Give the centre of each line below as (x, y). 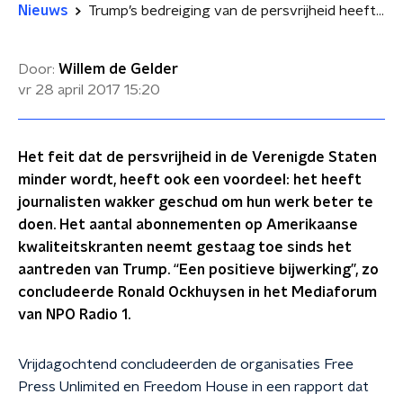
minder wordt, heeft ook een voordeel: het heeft (190, 180)
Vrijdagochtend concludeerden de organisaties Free (186, 364)
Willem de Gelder (118, 69)
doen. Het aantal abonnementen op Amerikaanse (188, 225)
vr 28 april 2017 (69, 90)
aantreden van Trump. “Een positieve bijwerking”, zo (198, 270)
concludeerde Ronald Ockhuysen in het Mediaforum (197, 292)
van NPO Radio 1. (74, 315)
